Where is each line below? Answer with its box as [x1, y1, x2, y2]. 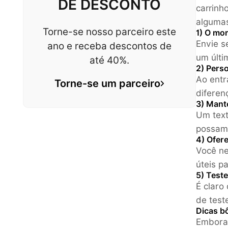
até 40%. [90, 54, 129, 66]
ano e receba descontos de [47, 40, 172, 51]
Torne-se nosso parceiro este [43, 25, 176, 37]
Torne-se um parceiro [54, 77, 160, 90]
